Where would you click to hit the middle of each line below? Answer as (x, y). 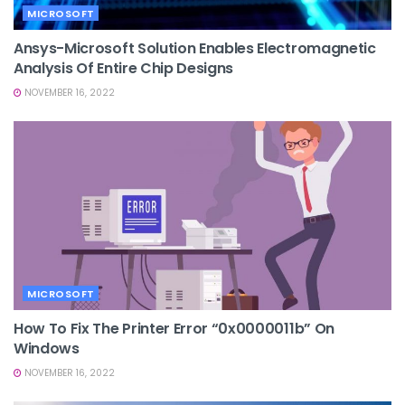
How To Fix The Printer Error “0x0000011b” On (174, 328)
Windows (47, 348)
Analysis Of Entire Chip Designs (124, 68)
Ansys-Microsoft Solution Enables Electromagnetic (195, 48)
